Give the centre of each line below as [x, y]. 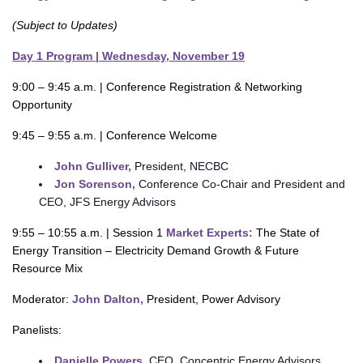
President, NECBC [179, 166]
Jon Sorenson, [96, 184]
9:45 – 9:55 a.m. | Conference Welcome [115, 135]
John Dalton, [109, 299]
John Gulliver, [92, 166]
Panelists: [37, 330]
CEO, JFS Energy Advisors [107, 202]
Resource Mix [47, 268]
